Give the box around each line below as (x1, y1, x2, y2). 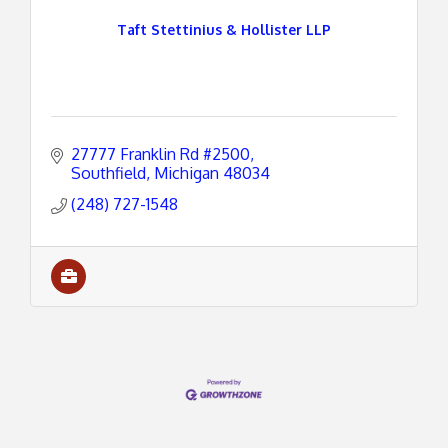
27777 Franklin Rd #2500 (71, 144, 250, 164)
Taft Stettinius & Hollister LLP (117, 20, 331, 38)
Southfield (71, 163, 146, 183)
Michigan (154, 163, 219, 183)
